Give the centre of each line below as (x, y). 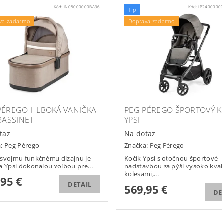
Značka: (137, 145)
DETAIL (80, 185)
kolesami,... (141, 174)
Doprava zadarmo (151, 21)
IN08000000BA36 (82, 7)
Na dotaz (140, 133)
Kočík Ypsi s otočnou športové (171, 158)
